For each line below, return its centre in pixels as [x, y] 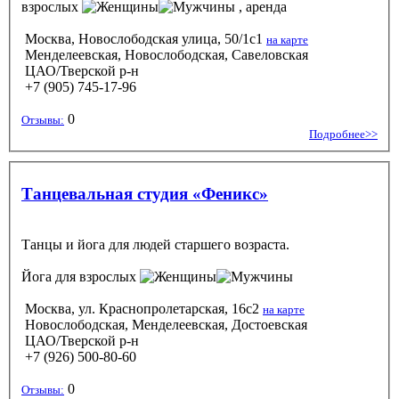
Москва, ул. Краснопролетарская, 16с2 [142, 308]
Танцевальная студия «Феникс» [145, 193]
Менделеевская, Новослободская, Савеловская [165, 54]
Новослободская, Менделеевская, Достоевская [164, 324]
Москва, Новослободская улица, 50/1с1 [144, 38]
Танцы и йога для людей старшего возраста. [155, 244]
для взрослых [96, 276]
